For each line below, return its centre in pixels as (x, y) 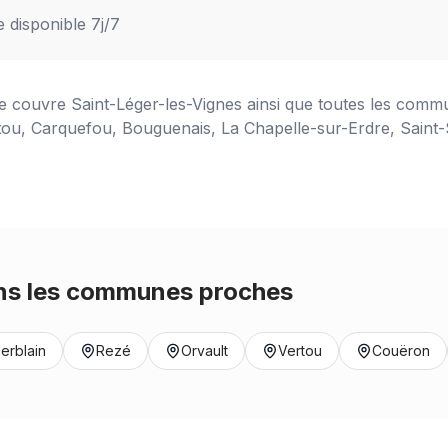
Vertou (300, 350)
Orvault (204, 350)
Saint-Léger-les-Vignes (156, 104)
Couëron (401, 350)
